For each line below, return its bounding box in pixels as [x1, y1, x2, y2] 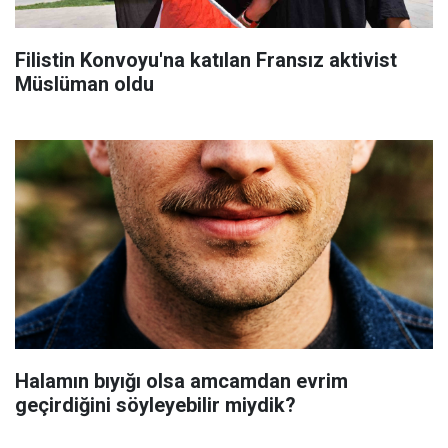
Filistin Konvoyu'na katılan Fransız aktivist [15, 47, 397, 72]
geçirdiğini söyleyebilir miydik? [15, 392, 296, 417]
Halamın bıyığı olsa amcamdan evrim [15, 368, 348, 393]
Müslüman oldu [15, 71, 154, 96]
